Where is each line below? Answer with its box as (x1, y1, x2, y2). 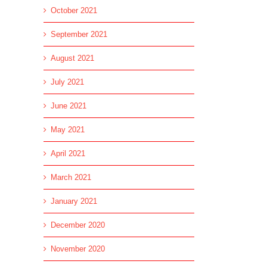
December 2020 (51, 220, 105, 229)
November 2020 (51, 244, 105, 253)
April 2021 (51, 148, 85, 158)
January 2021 (51, 196, 97, 206)
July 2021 (51, 77, 84, 86)
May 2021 (51, 125, 85, 134)
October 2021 (51, 5, 97, 15)
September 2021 (51, 29, 107, 39)
